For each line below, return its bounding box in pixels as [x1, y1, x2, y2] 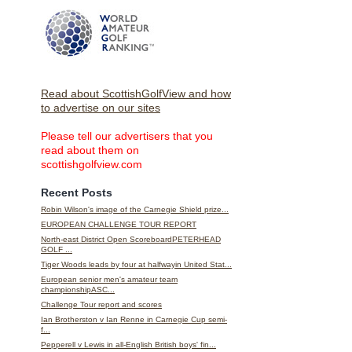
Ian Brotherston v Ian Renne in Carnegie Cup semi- [41, 315, 227, 324]
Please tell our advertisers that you [41, 130, 213, 143]
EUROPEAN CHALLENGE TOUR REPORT [41, 220, 196, 229]
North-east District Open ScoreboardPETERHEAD [41, 235, 221, 244]
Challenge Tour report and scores [41, 300, 162, 310]
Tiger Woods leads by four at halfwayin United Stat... [41, 260, 232, 269]
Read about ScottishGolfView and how [41, 87, 231, 101]
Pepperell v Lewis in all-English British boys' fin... [41, 340, 216, 350]
